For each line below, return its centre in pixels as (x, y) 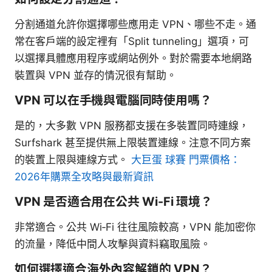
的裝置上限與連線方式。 (73, 159)
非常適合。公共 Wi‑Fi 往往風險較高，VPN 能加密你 (135, 227)
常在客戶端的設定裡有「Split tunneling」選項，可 (132, 41)
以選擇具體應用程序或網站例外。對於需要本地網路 (133, 58)
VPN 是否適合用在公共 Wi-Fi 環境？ (114, 201)
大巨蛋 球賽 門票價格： (186, 159)
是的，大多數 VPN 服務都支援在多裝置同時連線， (132, 125)
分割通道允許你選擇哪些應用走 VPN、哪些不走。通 (135, 24)
